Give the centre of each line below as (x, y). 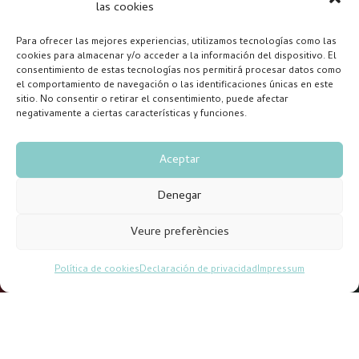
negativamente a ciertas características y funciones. (131, 115)
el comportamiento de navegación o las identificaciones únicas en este (175, 86)
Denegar (179, 196)
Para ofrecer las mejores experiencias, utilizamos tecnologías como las (176, 42)
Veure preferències (179, 232)
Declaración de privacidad (198, 270)
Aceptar (179, 160)
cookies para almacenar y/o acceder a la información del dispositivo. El (176, 57)
